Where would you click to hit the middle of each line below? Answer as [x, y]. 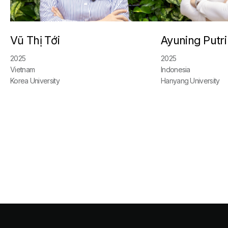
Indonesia [176, 69]
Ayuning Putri [194, 40]
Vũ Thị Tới [35, 40]
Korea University [35, 81]
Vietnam [23, 69]
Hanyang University [190, 81]
